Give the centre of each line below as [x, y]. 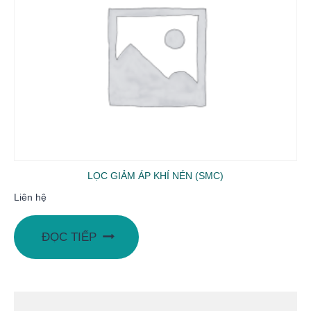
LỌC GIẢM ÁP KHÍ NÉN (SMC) [155, 175]
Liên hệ [30, 197]
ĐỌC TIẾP [69, 237]
